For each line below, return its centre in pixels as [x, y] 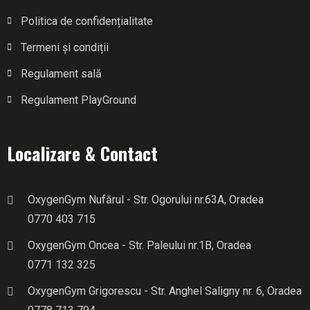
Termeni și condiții [65, 47]
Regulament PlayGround [79, 100]
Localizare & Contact [82, 153]
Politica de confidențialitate [87, 21]
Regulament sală [61, 73]
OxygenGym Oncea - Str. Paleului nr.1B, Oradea [139, 245]
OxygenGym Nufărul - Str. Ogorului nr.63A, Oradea [146, 199]
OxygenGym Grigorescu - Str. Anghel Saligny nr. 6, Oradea [165, 291]
